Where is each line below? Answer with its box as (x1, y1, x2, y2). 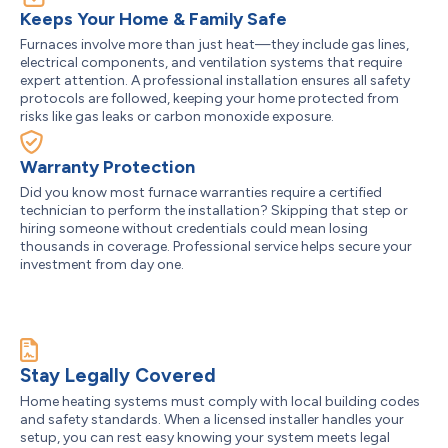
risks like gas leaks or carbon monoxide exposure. (20, 108, 334, 125)
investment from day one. (20, 256, 184, 273)
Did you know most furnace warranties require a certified (20, 184, 382, 201)
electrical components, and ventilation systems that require (20, 54, 402, 71)
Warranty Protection (20, 156, 195, 178)
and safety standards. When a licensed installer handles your (20, 411, 404, 428)
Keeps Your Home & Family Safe (20, 8, 287, 30)
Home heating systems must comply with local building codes (20, 393, 420, 410)
